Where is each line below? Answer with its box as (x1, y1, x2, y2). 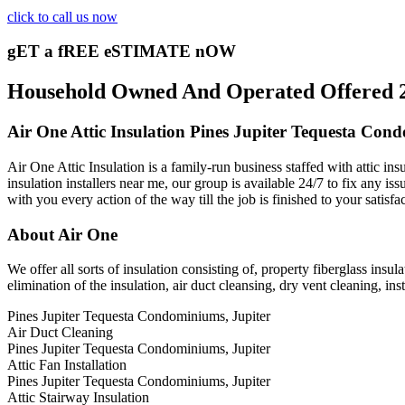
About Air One (7, 224, 118, 244)
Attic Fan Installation (7, 357, 127, 373)
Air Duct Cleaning (7, 325, 113, 341)
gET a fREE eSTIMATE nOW (7, 42, 236, 61)
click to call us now (7, 8, 118, 24)
